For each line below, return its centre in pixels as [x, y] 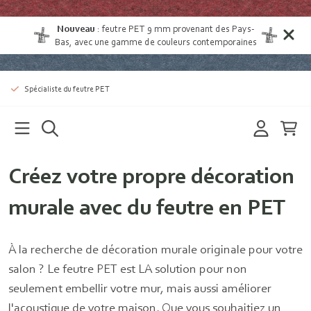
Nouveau [77, 28]
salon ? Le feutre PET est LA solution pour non [128, 268]
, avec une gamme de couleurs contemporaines [163, 42]
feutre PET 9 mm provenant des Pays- [178, 28]
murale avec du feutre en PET [147, 207]
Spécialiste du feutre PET [67, 89]
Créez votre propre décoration [151, 176]
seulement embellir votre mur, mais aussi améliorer [140, 288]
